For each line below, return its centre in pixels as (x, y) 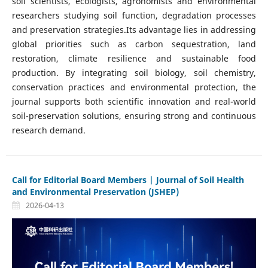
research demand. (48, 130)
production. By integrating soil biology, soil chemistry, (134, 73)
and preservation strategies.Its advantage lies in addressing (134, 30)
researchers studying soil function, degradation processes (134, 16)
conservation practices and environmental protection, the (134, 87)
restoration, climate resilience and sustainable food (134, 59)
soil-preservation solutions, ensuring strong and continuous (134, 116)
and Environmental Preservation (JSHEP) (95, 192)
